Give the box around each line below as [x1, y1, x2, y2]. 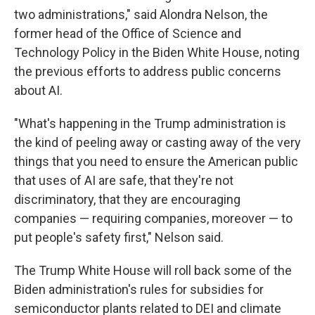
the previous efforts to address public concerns [14, 64, 281, 79]
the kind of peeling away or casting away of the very [14, 135, 301, 150]
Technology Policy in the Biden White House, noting [14, 45, 300, 60]
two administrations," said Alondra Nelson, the [14, 7, 268, 22]
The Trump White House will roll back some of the [14, 263, 292, 278]
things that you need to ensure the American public [14, 154, 298, 169]
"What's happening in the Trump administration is [14, 116, 286, 131]
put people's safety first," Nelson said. [14, 230, 224, 245]
